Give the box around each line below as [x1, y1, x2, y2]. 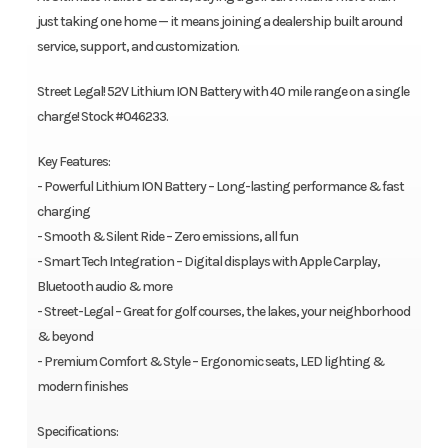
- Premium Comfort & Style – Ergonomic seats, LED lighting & [36, 353, 384, 371]
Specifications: [36, 423, 118, 441]
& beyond [36, 328, 93, 346]
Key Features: [36, 153, 110, 171]
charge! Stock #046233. [36, 108, 168, 126]
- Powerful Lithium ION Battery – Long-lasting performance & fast [36, 178, 404, 196]
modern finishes [36, 378, 128, 396]
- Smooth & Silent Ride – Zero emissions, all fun [36, 228, 298, 246]
